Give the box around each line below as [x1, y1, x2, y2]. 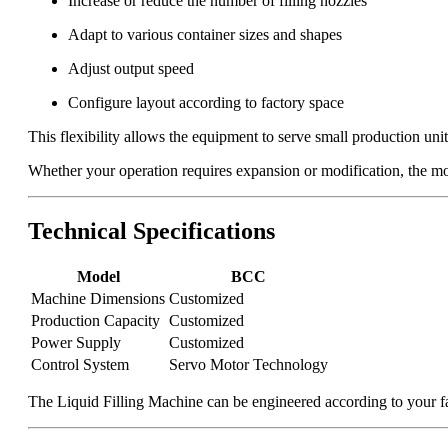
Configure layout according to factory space [68, 94, 344, 112]
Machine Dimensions [31, 290, 165, 308]
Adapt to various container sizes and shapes [68, 26, 342, 44]
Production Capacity [31, 312, 160, 330]
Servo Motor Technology [169, 356, 328, 374]
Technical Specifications [28, 218, 275, 245]
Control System [31, 356, 129, 374]
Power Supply [31, 334, 121, 352]
